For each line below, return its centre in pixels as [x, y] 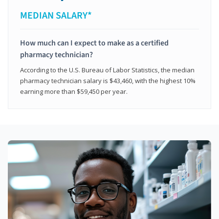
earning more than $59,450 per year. [74, 92]
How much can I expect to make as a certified [94, 43]
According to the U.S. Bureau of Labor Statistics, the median [107, 70]
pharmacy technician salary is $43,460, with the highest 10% [108, 81]
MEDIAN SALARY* [56, 16]
